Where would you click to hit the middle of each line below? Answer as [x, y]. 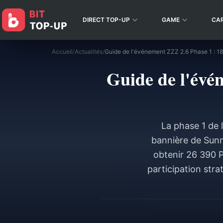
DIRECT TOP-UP [106, 20]
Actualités [89, 52]
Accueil [62, 52]
